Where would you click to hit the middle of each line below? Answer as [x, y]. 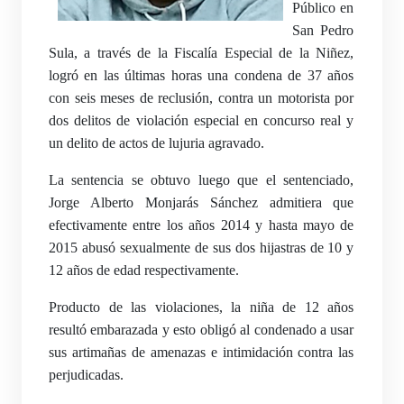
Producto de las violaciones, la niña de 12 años [202, 307]
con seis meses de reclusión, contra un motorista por [202, 98]
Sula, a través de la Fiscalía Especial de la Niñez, [202, 53]
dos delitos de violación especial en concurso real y [202, 120]
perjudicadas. [86, 375]
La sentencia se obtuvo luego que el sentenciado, [202, 180]
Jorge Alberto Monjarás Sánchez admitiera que [202, 202]
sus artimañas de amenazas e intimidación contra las [202, 352]
